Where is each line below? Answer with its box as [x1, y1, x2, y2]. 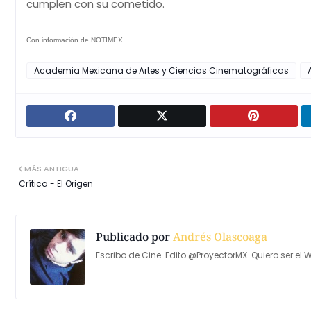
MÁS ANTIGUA [24, 163, 79, 174]
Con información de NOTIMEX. [26, 36, 125, 44]
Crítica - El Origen [19, 178, 93, 190]
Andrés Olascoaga [170, 229, 267, 244]
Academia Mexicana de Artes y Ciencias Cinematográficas [34, 65, 289, 76]
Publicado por [96, 229, 170, 244]
